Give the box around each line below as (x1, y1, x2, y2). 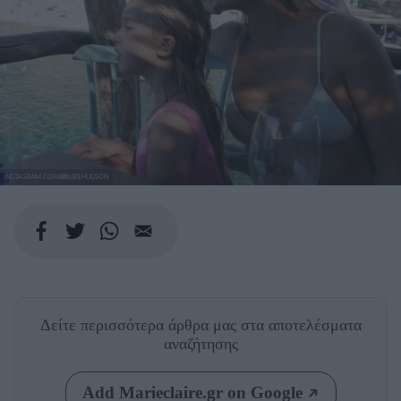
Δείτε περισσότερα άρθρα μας (39, 316, 241, 335)
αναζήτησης (163, 335, 238, 354)
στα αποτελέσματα (240, 316, 362, 335)
